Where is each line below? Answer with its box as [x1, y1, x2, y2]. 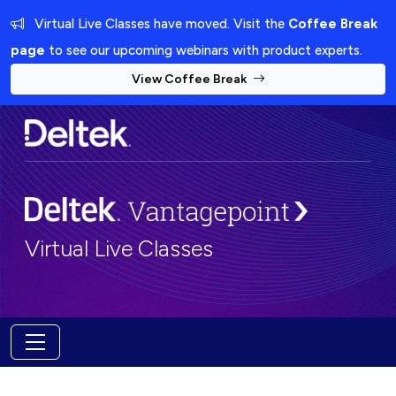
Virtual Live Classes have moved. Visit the [31, 16, 288, 32]
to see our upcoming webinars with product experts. [45, 42, 362, 58]
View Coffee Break [131, 72, 249, 87]
